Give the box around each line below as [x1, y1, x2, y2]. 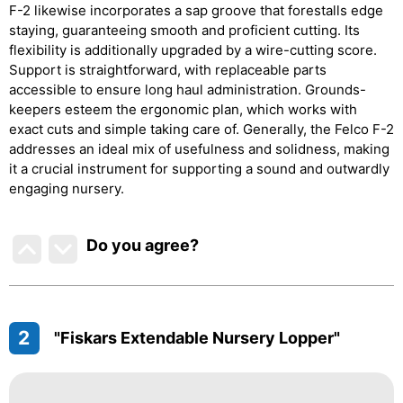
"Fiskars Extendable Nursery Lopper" [53, 328, 340, 347]
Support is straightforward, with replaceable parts [9, 61, 327, 78]
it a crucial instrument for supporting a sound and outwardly [9, 160, 390, 177]
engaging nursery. [9, 180, 124, 197]
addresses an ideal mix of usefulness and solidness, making [9, 140, 390, 157]
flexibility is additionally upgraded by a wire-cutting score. [9, 41, 377, 58]
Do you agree [86, 236, 191, 255]
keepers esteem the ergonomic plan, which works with [9, 101, 357, 118]
